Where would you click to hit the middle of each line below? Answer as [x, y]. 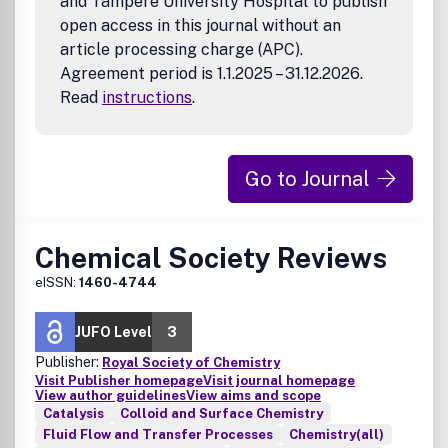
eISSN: [57, 282]
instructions [147, 97]
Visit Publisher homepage [119, 380]
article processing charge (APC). [181, 49]
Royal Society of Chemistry [191, 362]
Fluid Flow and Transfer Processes [158, 434]
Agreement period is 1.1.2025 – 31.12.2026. [211, 73]
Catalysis [73, 413]
